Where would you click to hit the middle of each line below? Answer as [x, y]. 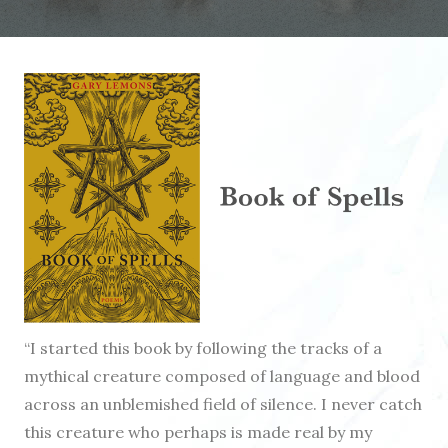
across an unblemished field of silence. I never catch [223, 404]
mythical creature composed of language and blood [222, 376]
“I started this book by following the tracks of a [203, 348]
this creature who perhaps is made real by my [198, 432]
